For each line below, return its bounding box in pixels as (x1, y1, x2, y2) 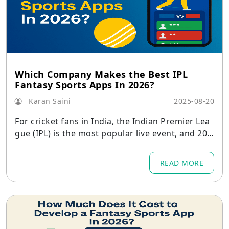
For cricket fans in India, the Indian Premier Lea (15, 116, 210, 127)
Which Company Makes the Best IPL (15, 68, 188, 80)
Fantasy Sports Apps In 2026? (15, 79, 154, 91)
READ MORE (159, 158, 203, 168)
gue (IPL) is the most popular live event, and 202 (15, 128, 212, 139)
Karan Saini (26, 96, 71, 106)
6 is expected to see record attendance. (15, 140, 177, 151)
